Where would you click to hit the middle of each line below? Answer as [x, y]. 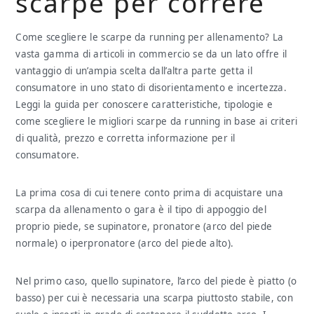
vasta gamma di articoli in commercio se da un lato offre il [151, 54]
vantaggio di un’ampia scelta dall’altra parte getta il [134, 71]
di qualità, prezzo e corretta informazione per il [125, 138]
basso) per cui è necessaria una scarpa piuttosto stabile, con [154, 298]
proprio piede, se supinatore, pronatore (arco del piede [144, 226]
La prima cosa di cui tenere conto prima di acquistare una [149, 193]
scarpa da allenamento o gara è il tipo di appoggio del [141, 210]
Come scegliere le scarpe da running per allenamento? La [150, 37]
